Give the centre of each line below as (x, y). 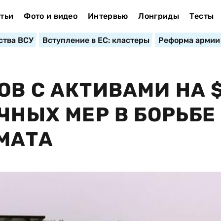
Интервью (108, 16)
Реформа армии (189, 40)
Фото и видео (51, 16)
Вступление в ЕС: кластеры (96, 40)
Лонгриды (159, 16)
